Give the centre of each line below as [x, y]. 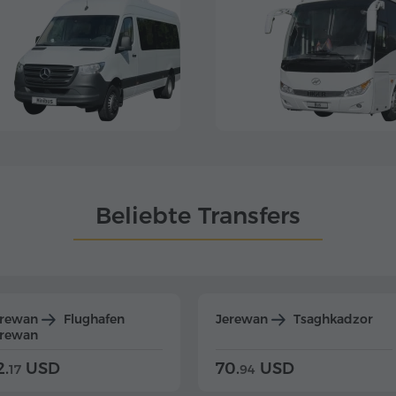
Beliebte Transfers [198, 216]
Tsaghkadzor [331, 319]
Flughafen [92, 319]
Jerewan [244, 319]
